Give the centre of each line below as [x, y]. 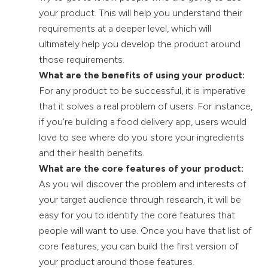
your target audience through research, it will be [140, 199]
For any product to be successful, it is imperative [142, 90]
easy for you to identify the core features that [137, 215]
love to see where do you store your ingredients [141, 137]
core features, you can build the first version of [139, 246]
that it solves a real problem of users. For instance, [146, 106]
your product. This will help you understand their [141, 13]
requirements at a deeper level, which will [125, 28]
